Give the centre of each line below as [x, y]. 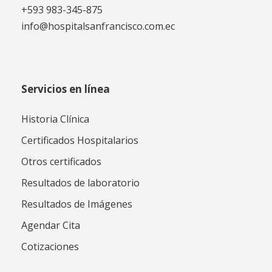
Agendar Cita [51, 226]
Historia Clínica [55, 119]
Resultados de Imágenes [77, 204]
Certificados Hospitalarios [80, 141]
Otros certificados [61, 162]
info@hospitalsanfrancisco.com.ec [98, 26]
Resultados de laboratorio [80, 183]
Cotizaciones [50, 247]
